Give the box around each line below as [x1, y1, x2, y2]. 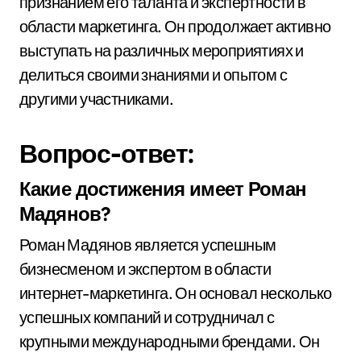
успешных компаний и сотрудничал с [19, 307, 275, 327]
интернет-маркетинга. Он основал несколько [19, 283, 332, 303]
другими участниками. [19, 89, 173, 109]
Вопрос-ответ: [19, 137, 194, 169]
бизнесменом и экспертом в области [19, 259, 272, 279]
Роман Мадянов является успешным [19, 234, 276, 255]
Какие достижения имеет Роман [19, 176, 306, 201]
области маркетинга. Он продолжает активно [19, 16, 331, 36]
